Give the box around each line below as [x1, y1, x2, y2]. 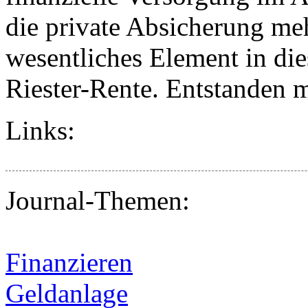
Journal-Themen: [5, 185, 190, 215]
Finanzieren [5, 247, 133, 277]
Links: [5, 115, 75, 145]
